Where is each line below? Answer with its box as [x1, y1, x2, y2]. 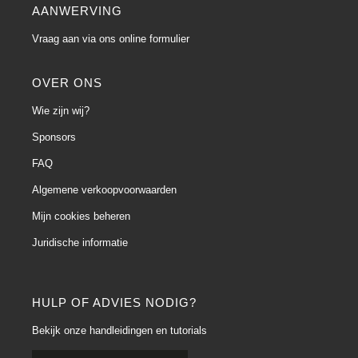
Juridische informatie [32, 237, 128, 249]
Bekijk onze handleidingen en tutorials [32, 324, 207, 336]
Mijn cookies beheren [32, 210, 130, 222]
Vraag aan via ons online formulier [32, 33, 189, 45]
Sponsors [32, 131, 76, 143]
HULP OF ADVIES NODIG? [32, 296, 197, 309]
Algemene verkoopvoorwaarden [32, 184, 177, 196]
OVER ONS [32, 76, 102, 89]
